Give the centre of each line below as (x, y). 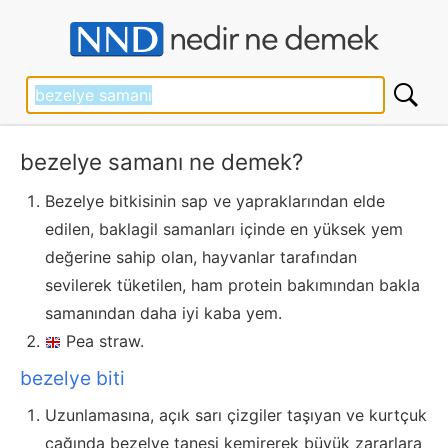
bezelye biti (72, 378)
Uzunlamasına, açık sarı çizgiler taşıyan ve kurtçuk (236, 415)
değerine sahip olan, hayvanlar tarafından (201, 257)
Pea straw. (105, 341)
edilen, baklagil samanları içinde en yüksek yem (224, 229)
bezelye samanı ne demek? (161, 162)
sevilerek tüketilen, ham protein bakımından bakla (232, 285)
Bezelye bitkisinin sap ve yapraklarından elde (215, 201)
